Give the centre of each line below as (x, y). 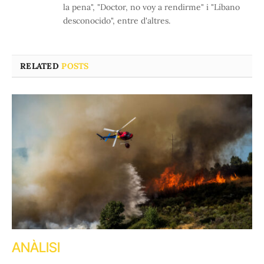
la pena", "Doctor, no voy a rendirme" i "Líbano (151, 7)
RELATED (41, 66)
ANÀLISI (36, 248)
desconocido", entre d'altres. (117, 20)
